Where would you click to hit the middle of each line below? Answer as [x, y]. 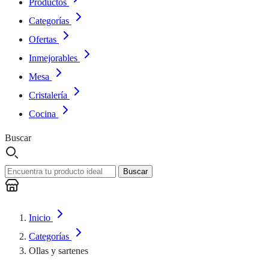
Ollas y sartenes [59, 251]
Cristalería [48, 95]
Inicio [41, 218]
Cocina [42, 114]
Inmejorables [53, 58]
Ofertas [43, 39]
